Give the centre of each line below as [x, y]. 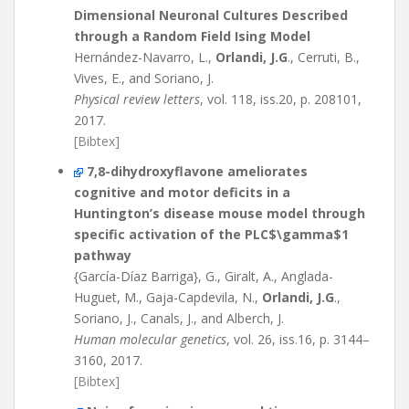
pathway [103, 255]
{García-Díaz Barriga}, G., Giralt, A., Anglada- [204, 276]
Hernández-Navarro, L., [145, 57]
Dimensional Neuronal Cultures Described [211, 15]
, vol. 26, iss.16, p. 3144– [298, 339]
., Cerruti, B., [324, 57]
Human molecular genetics [150, 339]
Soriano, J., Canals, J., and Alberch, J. [179, 318]
